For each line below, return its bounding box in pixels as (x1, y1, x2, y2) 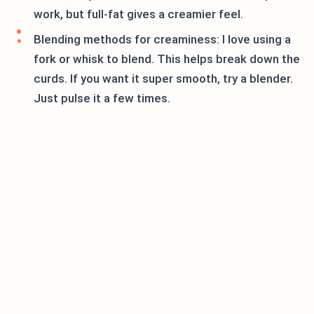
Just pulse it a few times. (34, 91, 170, 106)
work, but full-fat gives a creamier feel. (34, 7, 243, 22)
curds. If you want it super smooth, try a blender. (34, 71, 293, 86)
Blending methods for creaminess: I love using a (34, 32, 291, 47)
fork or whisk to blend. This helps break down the (34, 52, 300, 67)
